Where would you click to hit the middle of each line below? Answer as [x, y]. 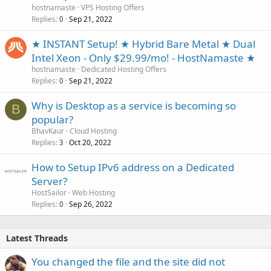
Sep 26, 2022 [91, 204]
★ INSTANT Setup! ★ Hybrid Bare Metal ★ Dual [143, 44]
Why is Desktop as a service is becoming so [134, 105]
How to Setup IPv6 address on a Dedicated [133, 167]
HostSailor [49, 192]
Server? [49, 181]
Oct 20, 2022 [90, 142]
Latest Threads [37, 238]
